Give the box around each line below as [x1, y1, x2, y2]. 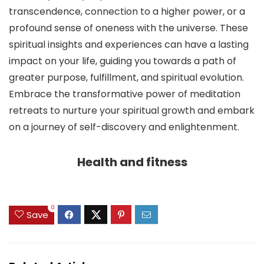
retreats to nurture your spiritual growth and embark [9, 104, 255, 118]
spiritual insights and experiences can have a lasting [9, 38, 249, 52]
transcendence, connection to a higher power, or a [9, 5, 245, 19]
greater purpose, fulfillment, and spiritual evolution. [9, 71, 244, 85]
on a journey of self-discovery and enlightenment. [9, 120, 239, 134]
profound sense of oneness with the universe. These [9, 21, 248, 35]
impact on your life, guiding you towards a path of [9, 54, 236, 68]
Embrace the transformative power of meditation [9, 87, 240, 101]
